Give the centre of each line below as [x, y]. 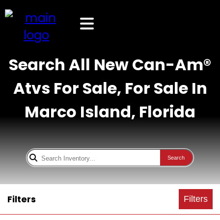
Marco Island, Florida [110, 112]
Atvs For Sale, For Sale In [110, 88]
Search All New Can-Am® [110, 65]
